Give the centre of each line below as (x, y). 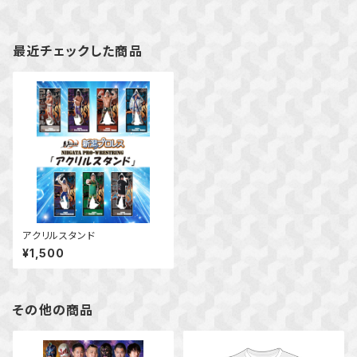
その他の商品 (53, 310)
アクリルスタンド (59, 235)
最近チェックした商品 (78, 51)
